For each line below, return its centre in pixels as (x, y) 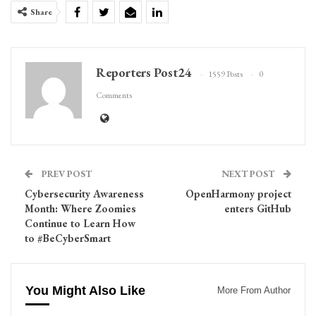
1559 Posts (225, 74)
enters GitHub (258, 208)
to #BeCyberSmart (68, 238)
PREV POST (66, 174)
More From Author (254, 290)
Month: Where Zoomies (80, 208)
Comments (114, 96)
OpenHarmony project (238, 193)
